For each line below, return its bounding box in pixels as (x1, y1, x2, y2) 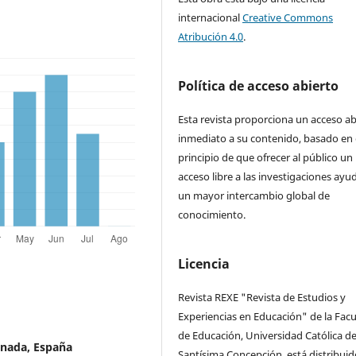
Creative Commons (242, 10, 334, 25)
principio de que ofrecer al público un (178, 150, 354, 165)
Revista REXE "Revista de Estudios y (178, 290, 346, 305)
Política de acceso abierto (178, 77, 339, 95)
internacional (178, 10, 243, 25)
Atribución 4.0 (178, 29, 244, 44)
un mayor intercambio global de (178, 188, 331, 203)
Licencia (178, 255, 230, 273)
